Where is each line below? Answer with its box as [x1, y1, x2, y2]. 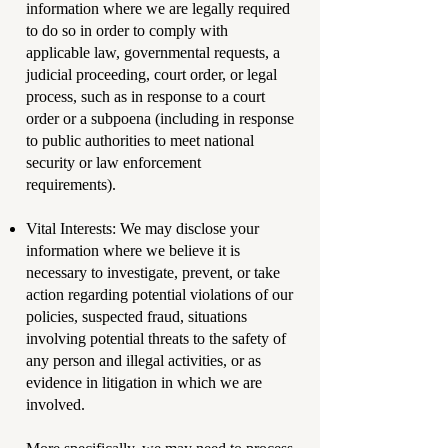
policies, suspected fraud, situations [26, 308, 247, 325]
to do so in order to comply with [26, 22, 228, 39]
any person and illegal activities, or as [26, 352, 261, 369]
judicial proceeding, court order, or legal [26, 66, 277, 83]
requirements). [26, 176, 120, 193]
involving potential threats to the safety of [26, 330, 286, 347]
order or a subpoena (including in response [26, 110, 294, 127]
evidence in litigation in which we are [26, 374, 262, 391]
